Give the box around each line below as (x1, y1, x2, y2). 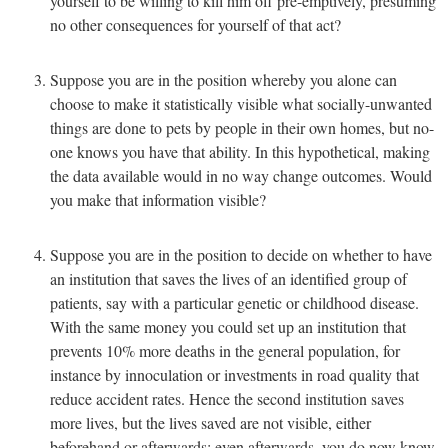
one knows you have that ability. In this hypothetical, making (49, 141, 430, 163)
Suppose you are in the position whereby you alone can (49, 69, 397, 91)
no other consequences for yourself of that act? (49, 13, 341, 35)
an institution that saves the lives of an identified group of (49, 268, 407, 290)
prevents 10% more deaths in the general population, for (49, 340, 400, 362)
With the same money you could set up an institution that (49, 316, 406, 338)
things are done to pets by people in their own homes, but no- (49, 117, 434, 139)
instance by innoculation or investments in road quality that (49, 364, 419, 386)
